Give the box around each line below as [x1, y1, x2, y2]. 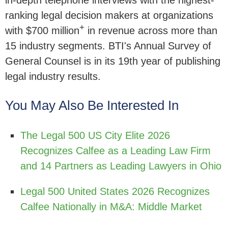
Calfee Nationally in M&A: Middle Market [20, 201, 202, 213]
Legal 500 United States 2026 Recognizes [20, 186, 210, 197]
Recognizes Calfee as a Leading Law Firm [20, 145, 211, 157]
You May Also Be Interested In [5, 98, 179, 113]
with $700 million [5, 25, 79, 37]
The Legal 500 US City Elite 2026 [20, 130, 170, 141]
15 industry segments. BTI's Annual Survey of [5, 40, 211, 52]
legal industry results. [5, 71, 101, 82]
